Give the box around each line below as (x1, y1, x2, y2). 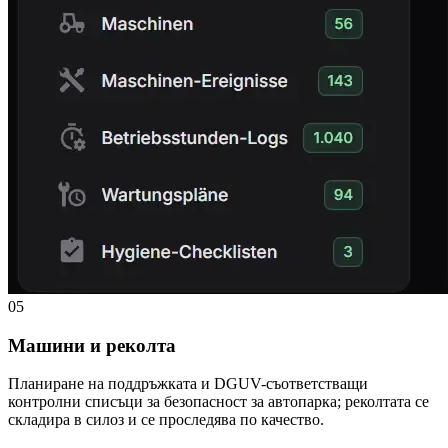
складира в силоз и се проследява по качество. (8, 411, 324, 429)
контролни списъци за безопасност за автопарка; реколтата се (8, 393, 429, 411)
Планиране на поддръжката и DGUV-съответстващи (8, 375, 368, 393)
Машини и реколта (8, 334, 176, 356)
